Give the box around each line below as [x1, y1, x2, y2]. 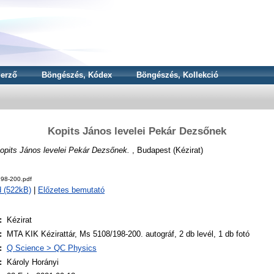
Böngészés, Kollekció [136, 70, 218, 80]
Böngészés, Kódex [42, 70, 112, 80]
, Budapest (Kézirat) [130, 145, 203, 155]
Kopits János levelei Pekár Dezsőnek [48, 125, 226, 137]
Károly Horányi [7, 257, 59, 267]
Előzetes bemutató [38, 185, 105, 195]
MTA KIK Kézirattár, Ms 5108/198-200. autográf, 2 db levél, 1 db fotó [7, 229, 250, 239]
